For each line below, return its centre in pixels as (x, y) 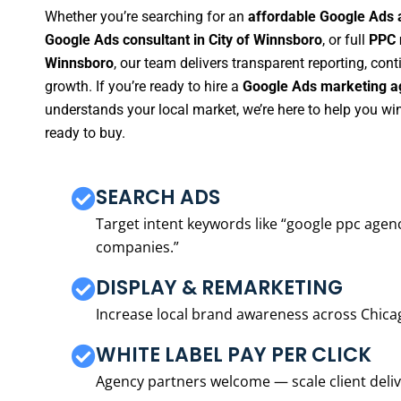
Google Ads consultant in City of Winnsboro (183, 40)
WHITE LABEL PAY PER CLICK (234, 354)
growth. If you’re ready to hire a (144, 87)
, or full (346, 40)
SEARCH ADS (158, 197)
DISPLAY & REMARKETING (219, 287)
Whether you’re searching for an (146, 17)
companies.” (137, 247)
